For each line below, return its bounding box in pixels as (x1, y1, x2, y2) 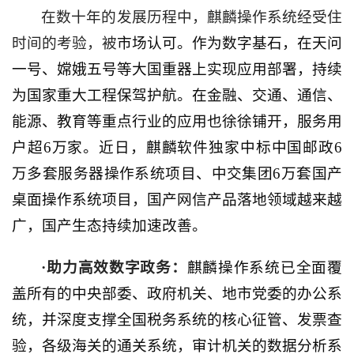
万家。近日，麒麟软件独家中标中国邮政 (51, 139, 335, 156)
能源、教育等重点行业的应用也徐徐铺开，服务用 (12, 113, 342, 130)
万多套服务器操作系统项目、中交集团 (12, 165, 273, 183)
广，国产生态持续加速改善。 (12, 217, 207, 235)
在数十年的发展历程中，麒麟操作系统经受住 (41, 9, 342, 26)
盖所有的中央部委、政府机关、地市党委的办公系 (12, 285, 342, 303)
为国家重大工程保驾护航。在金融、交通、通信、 (12, 87, 342, 104)
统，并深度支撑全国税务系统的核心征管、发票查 (12, 311, 342, 329)
